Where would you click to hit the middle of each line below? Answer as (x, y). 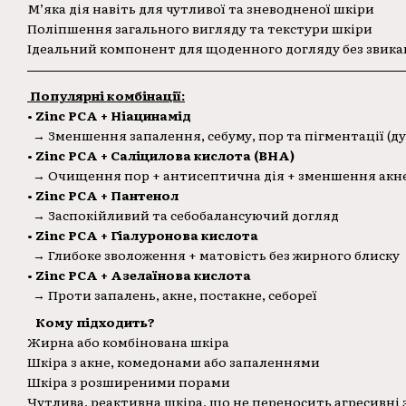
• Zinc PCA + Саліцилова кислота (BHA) (161, 155)
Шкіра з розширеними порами (129, 382)
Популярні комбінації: (106, 95)
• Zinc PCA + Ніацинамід (109, 115)
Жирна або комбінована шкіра (128, 342)
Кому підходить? (91, 322)
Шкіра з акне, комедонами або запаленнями (174, 362)
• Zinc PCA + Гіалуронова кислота (143, 234)
